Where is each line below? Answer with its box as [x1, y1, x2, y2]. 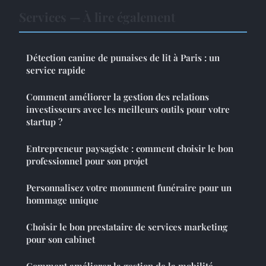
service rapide [26, 64, 85, 77]
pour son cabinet [26, 233, 95, 246]
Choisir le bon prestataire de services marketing [26, 221, 227, 233]
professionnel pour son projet [26, 155, 148, 167]
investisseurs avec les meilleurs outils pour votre [26, 103, 230, 116]
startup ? [26, 116, 62, 128]
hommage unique [26, 194, 99, 207]
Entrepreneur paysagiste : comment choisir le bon [26, 142, 233, 155]
